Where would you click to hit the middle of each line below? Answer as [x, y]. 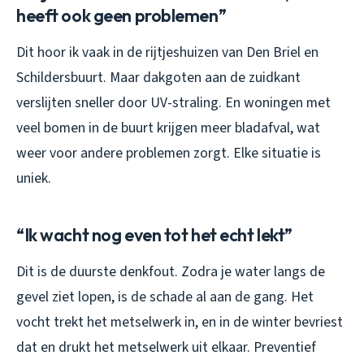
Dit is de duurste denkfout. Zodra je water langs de [171, 272]
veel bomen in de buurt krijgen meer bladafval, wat [168, 128]
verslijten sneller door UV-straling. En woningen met [173, 103]
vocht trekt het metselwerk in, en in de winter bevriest [180, 323]
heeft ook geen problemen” [121, 16]
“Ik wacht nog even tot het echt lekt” [155, 235]
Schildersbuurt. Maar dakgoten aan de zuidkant [158, 78]
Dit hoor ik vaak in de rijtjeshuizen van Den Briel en [167, 53]
